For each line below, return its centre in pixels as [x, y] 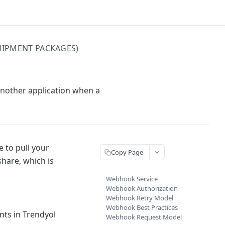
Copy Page [127, 152]
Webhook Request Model [144, 217]
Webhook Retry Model [140, 198]
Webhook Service [132, 179]
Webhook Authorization [142, 188]
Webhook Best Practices [142, 207]
